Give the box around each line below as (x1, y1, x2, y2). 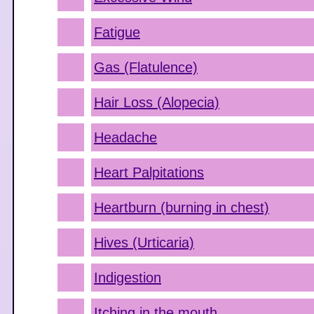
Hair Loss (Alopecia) (94, 95, 219, 110)
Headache (94, 130, 157, 145)
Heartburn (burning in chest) (94, 200, 269, 215)
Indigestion (94, 270, 161, 285)
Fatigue (94, 25, 140, 40)
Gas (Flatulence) (94, 60, 198, 75)
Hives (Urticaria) (94, 235, 194, 250)
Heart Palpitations (94, 165, 204, 180)
